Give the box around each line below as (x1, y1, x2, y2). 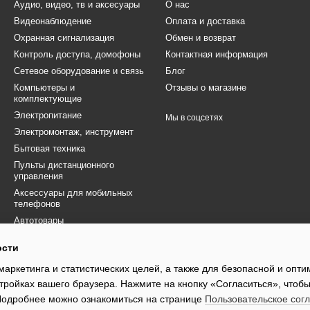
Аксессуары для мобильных (14, 188, 133, 198)
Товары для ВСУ (14, 232, 84, 242)
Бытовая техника (14, 143, 85, 154)
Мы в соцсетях (165, 113, 223, 122)
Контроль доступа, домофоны (14, 49, 140, 60)
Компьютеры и (14, 82, 75, 93)
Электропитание (14, 110, 82, 120)
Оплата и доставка (165, 16, 245, 26)
